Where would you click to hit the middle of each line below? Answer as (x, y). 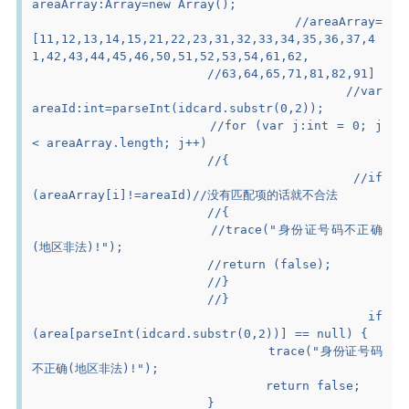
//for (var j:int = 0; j (121, 125)
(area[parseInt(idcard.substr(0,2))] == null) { (200, 333)
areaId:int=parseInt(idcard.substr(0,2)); (178, 108)
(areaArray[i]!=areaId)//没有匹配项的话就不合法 (185, 194)
